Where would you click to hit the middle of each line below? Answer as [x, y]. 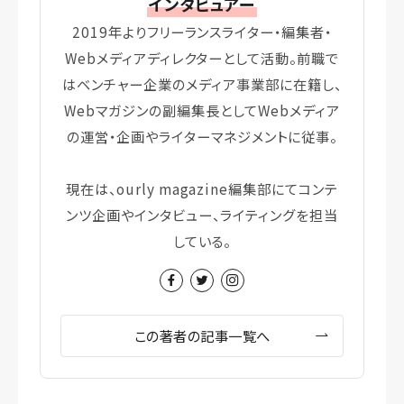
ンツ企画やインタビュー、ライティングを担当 [202, 214]
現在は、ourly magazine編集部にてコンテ [202, 188]
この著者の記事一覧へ [202, 336]
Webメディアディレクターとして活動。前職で [202, 57]
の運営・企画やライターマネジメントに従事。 [202, 136]
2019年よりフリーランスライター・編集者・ [202, 31]
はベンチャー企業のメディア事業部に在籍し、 [202, 83]
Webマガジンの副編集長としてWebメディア [202, 110]
